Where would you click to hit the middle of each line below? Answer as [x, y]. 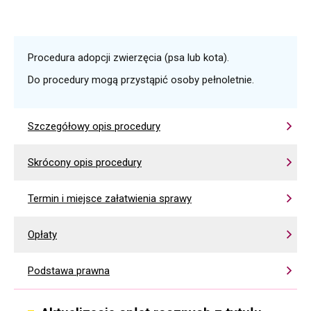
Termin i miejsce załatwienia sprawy [110, 199]
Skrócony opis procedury [85, 162]
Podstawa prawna [69, 271]
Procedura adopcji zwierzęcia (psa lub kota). [128, 58]
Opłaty [42, 235]
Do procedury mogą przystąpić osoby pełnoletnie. [141, 80]
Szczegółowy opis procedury [94, 126]
